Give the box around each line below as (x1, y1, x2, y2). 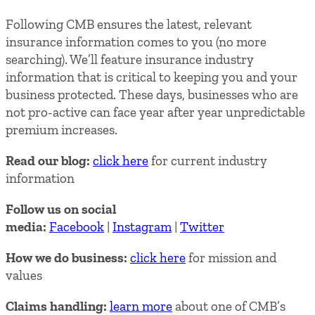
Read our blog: (6, 153, 93, 169)
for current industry (148, 153, 267, 169)
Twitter (180, 219, 224, 236)
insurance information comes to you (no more (6, 34, 266, 51)
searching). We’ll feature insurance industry (6, 51, 254, 68)
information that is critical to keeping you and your (6, 69, 297, 86)
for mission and (186, 250, 276, 266)
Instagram (112, 219, 172, 236)
